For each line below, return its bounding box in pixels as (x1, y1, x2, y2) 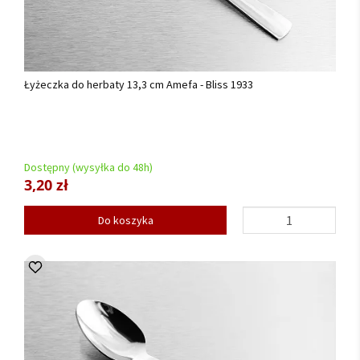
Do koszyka (97, 212, 153, 227)
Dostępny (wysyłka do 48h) (24, 159, 153, 174)
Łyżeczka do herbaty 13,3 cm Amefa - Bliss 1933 (24, 76, 253, 92)
